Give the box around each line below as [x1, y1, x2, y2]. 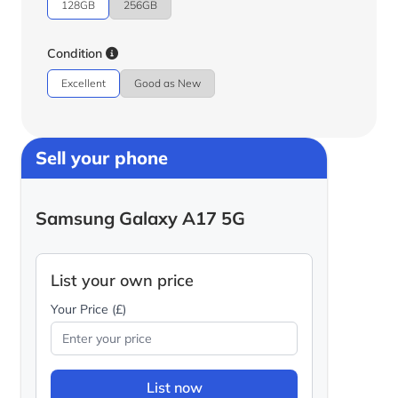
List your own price [51, 270, 194, 291]
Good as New [134, 76, 201, 91]
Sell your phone [36, 147, 168, 170]
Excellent [61, 76, 106, 91]
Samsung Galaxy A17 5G [36, 207, 245, 230]
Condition [47, 45, 106, 62]
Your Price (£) [51, 301, 126, 318]
